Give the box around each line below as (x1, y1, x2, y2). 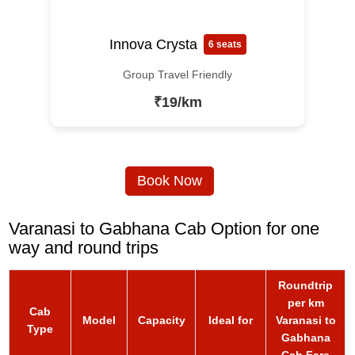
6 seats (208, 39, 242, 51)
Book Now (136, 173, 202, 189)
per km (287, 296, 324, 310)
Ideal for (208, 314, 254, 327)
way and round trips (9, 238, 159, 258)
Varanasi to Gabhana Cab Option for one (9, 219, 320, 239)
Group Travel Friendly (123, 68, 232, 82)
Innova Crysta (109, 36, 197, 52)
